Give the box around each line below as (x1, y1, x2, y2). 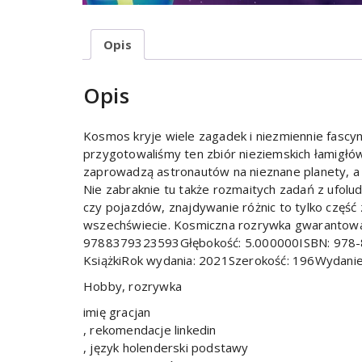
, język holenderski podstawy (83, 339, 249, 356)
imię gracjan (83, 304, 151, 321)
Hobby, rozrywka (83, 278, 182, 295)
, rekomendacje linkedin (83, 322, 217, 339)
